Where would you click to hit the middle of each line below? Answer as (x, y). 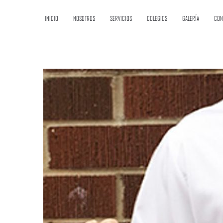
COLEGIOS (157, 18)
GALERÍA (191, 18)
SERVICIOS (121, 18)
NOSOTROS (84, 18)
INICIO (52, 18)
